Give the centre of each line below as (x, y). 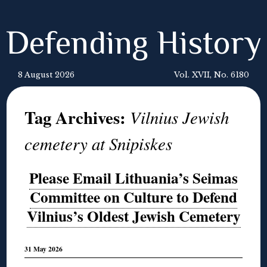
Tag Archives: (77, 117)
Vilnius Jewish (180, 117)
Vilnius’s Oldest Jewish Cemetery (133, 216)
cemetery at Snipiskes (99, 143)
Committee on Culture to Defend (133, 197)
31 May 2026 (44, 249)
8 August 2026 (46, 75)
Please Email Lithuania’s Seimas (133, 178)
